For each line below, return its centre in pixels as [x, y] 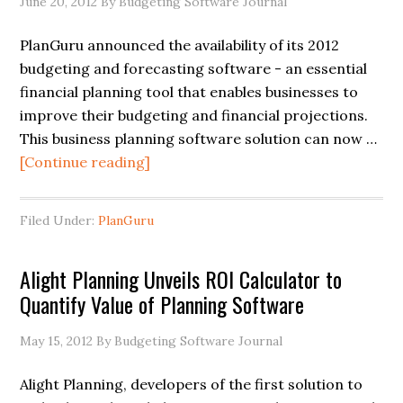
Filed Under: [59, 220]
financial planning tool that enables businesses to [189, 92]
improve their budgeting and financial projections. [194, 115]
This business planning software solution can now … [199, 139]
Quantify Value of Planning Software [162, 304]
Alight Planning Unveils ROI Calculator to [181, 279]
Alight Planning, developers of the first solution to [192, 384]
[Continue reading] [85, 162]
